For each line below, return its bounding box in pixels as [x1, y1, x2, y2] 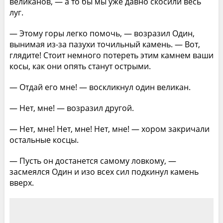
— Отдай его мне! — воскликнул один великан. [9, 81, 191, 93]
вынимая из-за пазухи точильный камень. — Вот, [9, 38, 200, 50]
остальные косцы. [9, 134, 79, 145]
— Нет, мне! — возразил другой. [9, 102, 134, 113]
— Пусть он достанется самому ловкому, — [9, 155, 176, 166]
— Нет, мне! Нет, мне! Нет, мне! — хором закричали [9, 123, 210, 134]
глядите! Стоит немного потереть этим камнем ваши [9, 49, 214, 61]
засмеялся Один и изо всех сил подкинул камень [9, 166, 199, 177]
